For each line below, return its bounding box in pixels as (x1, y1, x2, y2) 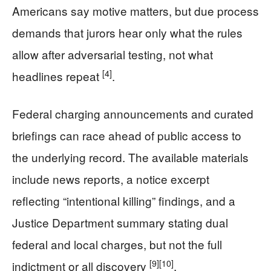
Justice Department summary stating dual (12, 214, 228, 230)
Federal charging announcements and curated (12, 105, 253, 122)
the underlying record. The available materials (12, 148, 249, 165)
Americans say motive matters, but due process (12, 2, 259, 19)
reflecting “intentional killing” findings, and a (12, 192, 235, 209)
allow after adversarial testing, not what (12, 45, 213, 62)
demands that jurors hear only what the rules (12, 24, 243, 41)
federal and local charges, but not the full (12, 235, 222, 252)
